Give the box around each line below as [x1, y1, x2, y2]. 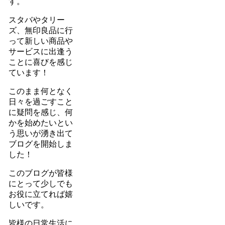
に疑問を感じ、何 [8, 107, 73, 117]
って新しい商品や [8, 36, 73, 45]
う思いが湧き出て [8, 129, 73, 138]
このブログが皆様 [8, 168, 73, 177]
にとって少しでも [8, 179, 73, 188]
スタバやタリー [8, 15, 65, 24]
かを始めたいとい [8, 118, 73, 127]
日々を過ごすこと [8, 97, 73, 106]
